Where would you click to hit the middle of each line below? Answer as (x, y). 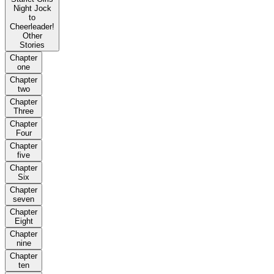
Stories (32, 45)
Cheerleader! (32, 27)
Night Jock (32, 9)
